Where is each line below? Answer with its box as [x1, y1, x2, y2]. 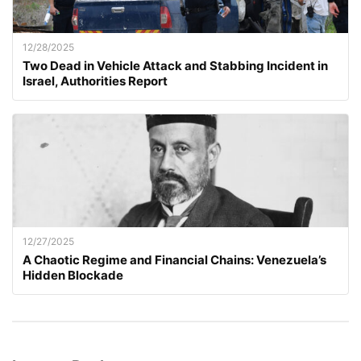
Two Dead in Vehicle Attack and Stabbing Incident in [23, 58, 328, 74]
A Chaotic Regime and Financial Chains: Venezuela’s [23, 252, 326, 268]
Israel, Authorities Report [23, 73, 168, 89]
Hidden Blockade [23, 268, 123, 284]
